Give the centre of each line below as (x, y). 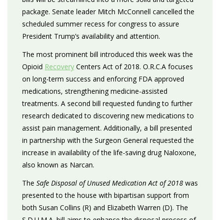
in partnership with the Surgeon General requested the (108, 140)
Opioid (33, 67)
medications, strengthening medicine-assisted (95, 91)
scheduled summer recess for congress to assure (101, 24)
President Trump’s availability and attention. (91, 36)
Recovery (59, 67)
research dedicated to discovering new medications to (108, 116)
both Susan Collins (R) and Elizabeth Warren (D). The (105, 207)
